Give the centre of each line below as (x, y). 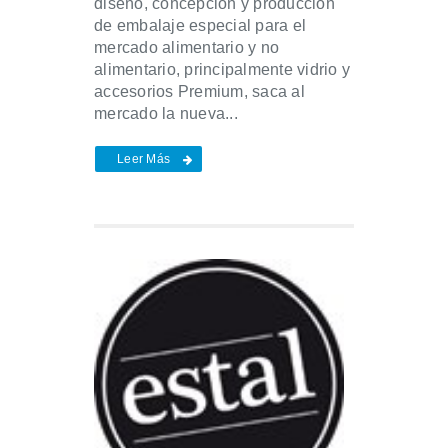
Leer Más (143, 159)
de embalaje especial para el (200, 26)
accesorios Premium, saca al (199, 92)
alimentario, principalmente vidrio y (222, 70)
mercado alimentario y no (186, 48)
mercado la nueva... (166, 114)
